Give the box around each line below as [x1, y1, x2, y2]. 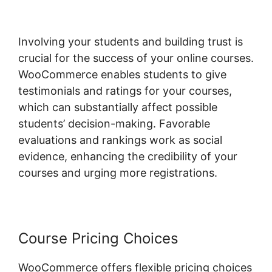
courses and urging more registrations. [18, 166, 217, 180]
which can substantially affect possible [18, 101, 217, 114]
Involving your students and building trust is [18, 35, 243, 49]
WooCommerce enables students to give [18, 68, 226, 81]
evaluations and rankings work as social [18, 134, 222, 147]
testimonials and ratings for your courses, [18, 84, 232, 98]
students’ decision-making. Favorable [18, 117, 210, 131]
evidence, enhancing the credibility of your [18, 150, 237, 163]
